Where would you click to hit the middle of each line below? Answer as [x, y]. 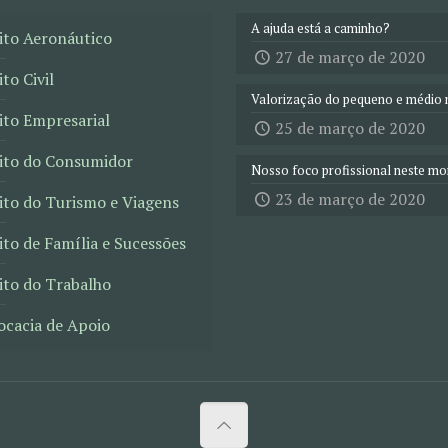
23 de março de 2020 [350, 199]
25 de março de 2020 [350, 128]
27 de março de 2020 [350, 57]
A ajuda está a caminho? [320, 28]
